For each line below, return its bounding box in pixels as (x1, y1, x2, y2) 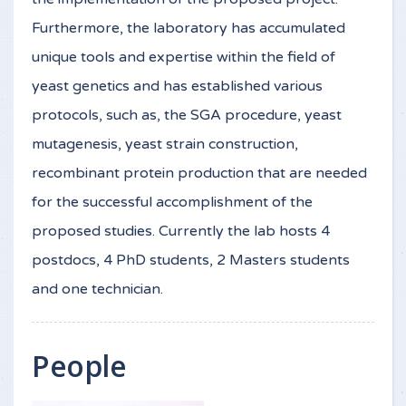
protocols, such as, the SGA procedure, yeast (32, 106, 342, 124)
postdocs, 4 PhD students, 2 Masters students (32, 251, 350, 269)
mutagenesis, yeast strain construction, (32, 135, 298, 153)
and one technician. (32, 280, 163, 298)
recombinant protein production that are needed (32, 164, 367, 182)
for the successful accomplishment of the (32, 193, 313, 211)
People (32, 346, 133, 385)
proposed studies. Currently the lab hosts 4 (32, 222, 330, 240)
